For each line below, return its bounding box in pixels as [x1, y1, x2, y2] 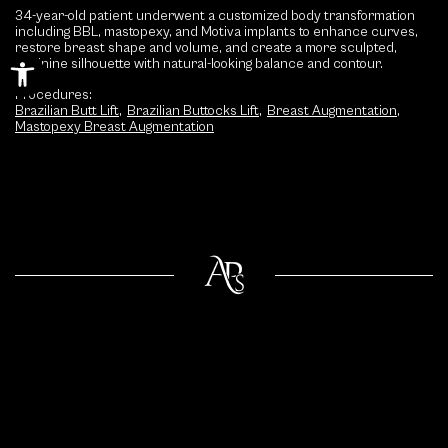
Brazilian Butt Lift [15, 103, 119, 120]
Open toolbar [9, 41, 208, 80]
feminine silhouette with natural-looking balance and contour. [15, 56, 383, 73]
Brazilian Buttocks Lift [127, 103, 259, 120]
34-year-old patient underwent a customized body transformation [15, 8, 415, 25]
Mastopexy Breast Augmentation [15, 119, 214, 136]
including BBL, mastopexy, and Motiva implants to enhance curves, [15, 24, 418, 41]
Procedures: [15, 87, 92, 104]
